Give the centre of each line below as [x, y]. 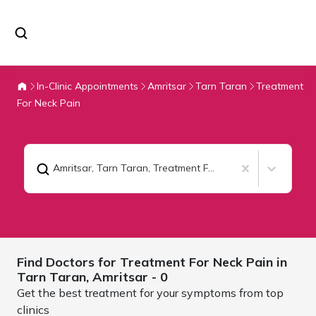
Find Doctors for [68, 262]
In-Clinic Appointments [87, 86]
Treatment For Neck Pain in [203, 262]
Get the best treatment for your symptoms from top [150, 292]
